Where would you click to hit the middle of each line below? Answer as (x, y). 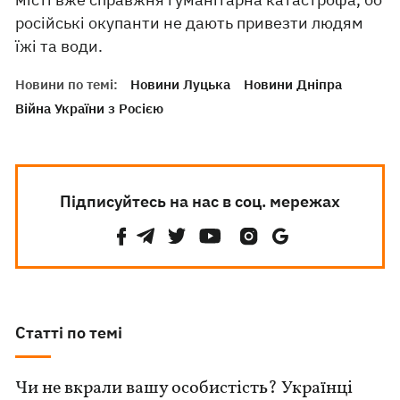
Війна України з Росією (90, 108)
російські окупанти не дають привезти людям (190, 23)
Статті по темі (69, 333)
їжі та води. (59, 46)
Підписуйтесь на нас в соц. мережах (200, 201)
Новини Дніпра (293, 84)
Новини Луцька (181, 84)
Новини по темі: (67, 84)
